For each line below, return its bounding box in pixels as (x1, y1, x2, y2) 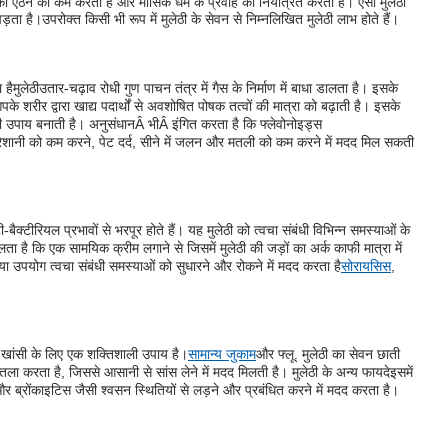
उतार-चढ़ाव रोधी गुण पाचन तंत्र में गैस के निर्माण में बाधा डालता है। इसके (39, 80, 398, 97)
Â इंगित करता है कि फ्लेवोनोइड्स (159, 116, 322, 133)
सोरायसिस (341, 258, 391, 275)
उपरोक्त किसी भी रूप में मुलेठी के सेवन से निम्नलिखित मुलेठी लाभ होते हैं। (42, 10, 399, 27)
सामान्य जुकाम (188, 345, 256, 362)
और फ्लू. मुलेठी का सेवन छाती (256, 345, 400, 362)
